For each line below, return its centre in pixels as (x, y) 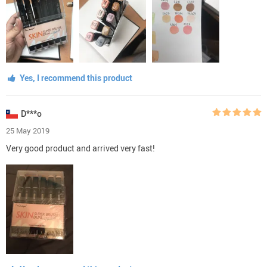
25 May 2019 (28, 130)
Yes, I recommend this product (75, 77)
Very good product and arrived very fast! (80, 148)
